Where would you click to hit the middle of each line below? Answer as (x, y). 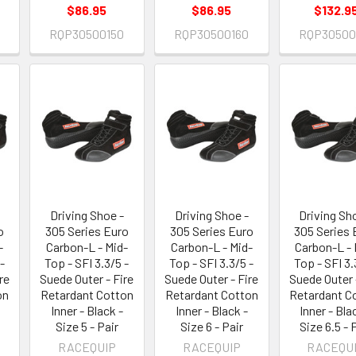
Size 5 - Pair (87, 327)
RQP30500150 (87, 33)
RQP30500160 (212, 33)
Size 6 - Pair (211, 327)
